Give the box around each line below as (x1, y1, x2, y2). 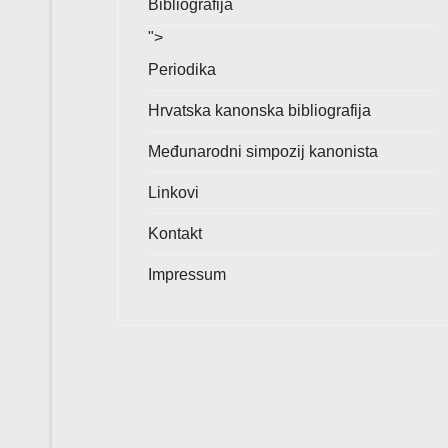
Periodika (148, 61, 216, 78)
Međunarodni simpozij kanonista (148, 143, 378, 160)
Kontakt (148, 225, 202, 242)
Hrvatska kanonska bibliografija (148, 102, 371, 119)
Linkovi (148, 184, 199, 201)
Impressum (148, 266, 226, 283)
